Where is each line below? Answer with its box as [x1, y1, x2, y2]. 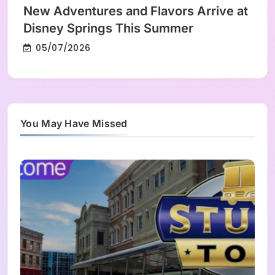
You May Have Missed [20, 117, 128, 130]
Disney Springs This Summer [23, 21, 193, 36]
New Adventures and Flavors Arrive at [23, 4, 248, 19]
